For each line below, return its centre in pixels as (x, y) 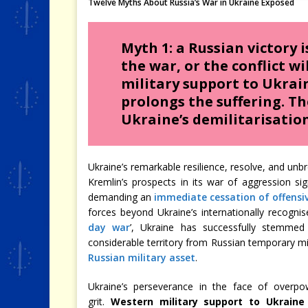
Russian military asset (142, 257)
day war (109, 227)
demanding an (121, 197)
